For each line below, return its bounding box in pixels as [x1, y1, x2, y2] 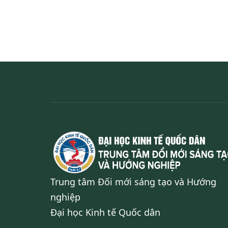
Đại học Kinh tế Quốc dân [50, 206, 160, 219]
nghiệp [50, 191, 80, 204]
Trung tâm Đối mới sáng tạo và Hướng [50, 176, 216, 188]
